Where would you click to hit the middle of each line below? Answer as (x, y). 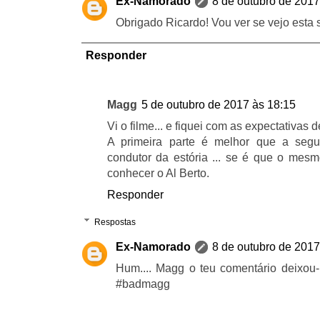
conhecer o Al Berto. (158, 173)
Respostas (115, 222)
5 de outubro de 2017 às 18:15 (219, 104)
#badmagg (143, 284)
